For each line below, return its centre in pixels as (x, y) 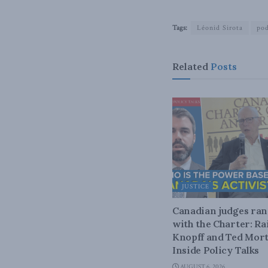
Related (190, 66)
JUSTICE (196, 187)
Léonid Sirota (220, 28)
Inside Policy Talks (216, 250)
